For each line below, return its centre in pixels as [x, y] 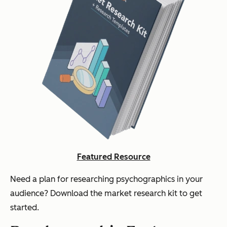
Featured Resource [113, 157]
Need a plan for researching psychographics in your [106, 179]
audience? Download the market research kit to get [106, 194]
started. [25, 208]
